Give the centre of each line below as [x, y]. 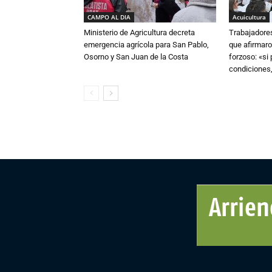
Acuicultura [249, 17]
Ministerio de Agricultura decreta [139, 33]
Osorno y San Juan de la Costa [136, 57]
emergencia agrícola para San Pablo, [146, 45]
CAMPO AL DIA [109, 17]
